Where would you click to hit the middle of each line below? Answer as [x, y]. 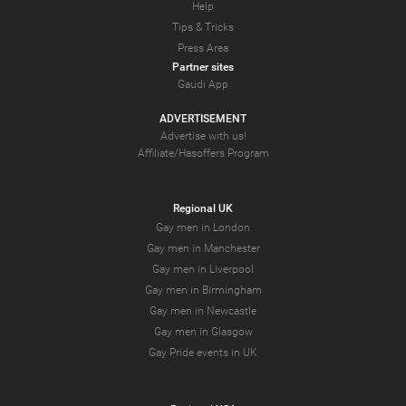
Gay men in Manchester [203, 249]
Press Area [203, 48]
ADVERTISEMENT [203, 119]
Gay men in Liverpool [203, 270]
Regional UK [203, 209]
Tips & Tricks [203, 28]
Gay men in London [203, 228]
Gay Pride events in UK [203, 353]
